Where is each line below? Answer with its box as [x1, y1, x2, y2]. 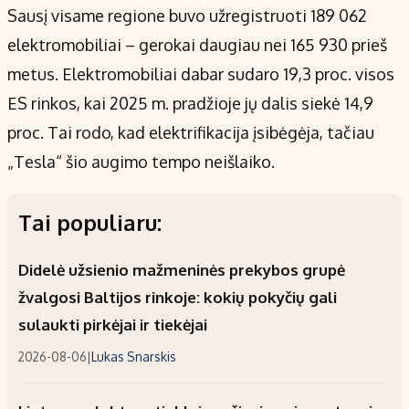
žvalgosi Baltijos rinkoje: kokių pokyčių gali [18, 288, 337, 308]
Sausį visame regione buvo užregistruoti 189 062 [7, 5, 367, 26]
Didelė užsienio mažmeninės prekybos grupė [18, 260, 345, 280]
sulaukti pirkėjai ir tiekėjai [18, 315, 207, 335]
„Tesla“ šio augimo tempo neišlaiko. [7, 152, 275, 173]
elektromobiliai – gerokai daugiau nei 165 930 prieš [7, 35, 387, 56]
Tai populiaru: [18, 208, 162, 237]
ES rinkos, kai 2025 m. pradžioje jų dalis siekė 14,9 [7, 93, 373, 114]
